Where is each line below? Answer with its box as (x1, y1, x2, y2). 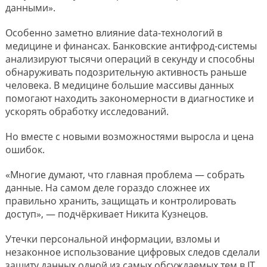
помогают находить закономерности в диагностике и (5, 92, 254, 105)
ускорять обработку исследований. (5, 105, 169, 118)
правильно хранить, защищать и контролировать (5, 194, 236, 207)
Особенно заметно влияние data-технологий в (5, 26, 222, 39)
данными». (5, 1, 55, 14)
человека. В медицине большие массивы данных (5, 79, 234, 92)
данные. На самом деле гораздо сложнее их (5, 181, 210, 194)
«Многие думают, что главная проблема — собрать (5, 168, 244, 181)
